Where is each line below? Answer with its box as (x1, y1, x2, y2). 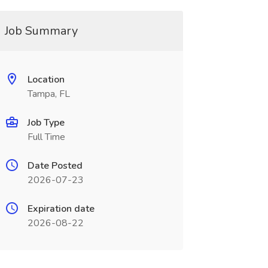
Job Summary (4, 23, 78, 39)
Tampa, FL (27, 87, 70, 100)
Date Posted (27, 159, 83, 172)
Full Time (27, 130, 65, 144)
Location (27, 73, 65, 86)
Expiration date (27, 202, 95, 215)
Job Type (27, 116, 65, 129)
